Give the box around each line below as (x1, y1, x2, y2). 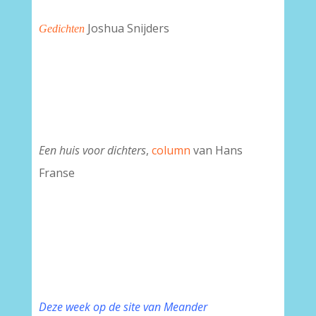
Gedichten (38, 23, 85, 35)
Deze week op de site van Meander (38, 299, 207, 315)
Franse (38, 165, 75, 181)
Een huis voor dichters (38, 142, 146, 158)
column (148, 142, 190, 158)
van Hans (190, 142, 243, 158)
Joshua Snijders (87, 20, 169, 36)
